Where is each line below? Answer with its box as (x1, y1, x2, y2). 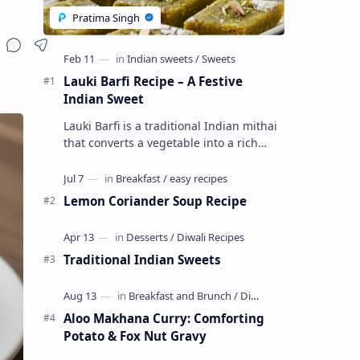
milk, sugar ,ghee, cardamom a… (63, 168, 240, 184)
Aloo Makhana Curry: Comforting (63, 309, 264, 326)
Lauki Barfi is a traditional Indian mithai (63, 117, 277, 133)
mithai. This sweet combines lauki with (63, 151, 272, 167)
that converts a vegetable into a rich (63, 134, 258, 150)
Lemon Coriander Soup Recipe (63, 192, 247, 209)
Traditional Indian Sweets (63, 251, 221, 268)
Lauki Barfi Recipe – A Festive (63, 72, 243, 89)
